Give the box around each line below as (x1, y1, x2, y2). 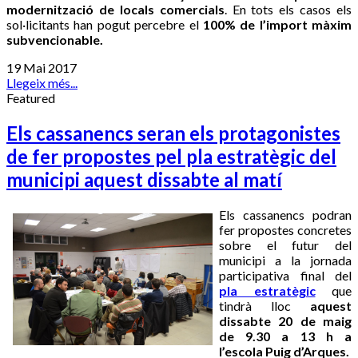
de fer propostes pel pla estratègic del (6, 144, 336, 168)
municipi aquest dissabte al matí (6, 167, 282, 191)
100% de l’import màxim (202, 16, 352, 32)
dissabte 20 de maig (219, 312, 352, 328)
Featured (6, 89, 55, 105)
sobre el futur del (219, 237, 352, 253)
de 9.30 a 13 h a (219, 328, 352, 344)
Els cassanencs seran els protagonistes (6, 121, 340, 145)
